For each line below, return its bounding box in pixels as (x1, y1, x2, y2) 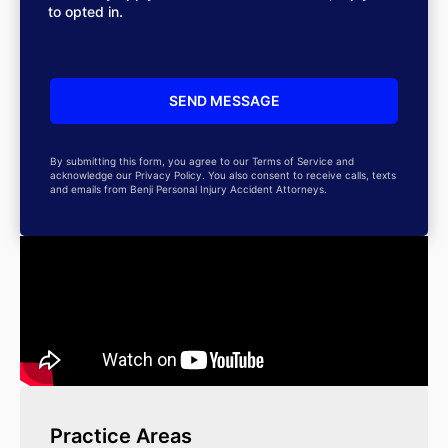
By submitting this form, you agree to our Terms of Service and (50, 155, 354, 168)
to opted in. (48, 3, 123, 21)
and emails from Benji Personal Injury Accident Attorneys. (50, 183, 327, 196)
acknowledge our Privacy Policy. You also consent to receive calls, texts (50, 169, 396, 182)
